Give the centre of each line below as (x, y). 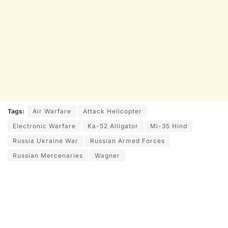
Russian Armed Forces (127, 140)
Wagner (107, 155)
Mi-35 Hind (169, 126)
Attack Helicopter (112, 111)
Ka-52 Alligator (113, 126)
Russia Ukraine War (46, 140)
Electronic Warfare (44, 126)
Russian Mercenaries (48, 155)
